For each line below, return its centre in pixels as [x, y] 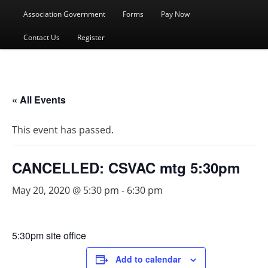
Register [91, 37]
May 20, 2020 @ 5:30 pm [66, 190]
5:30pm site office [49, 235]
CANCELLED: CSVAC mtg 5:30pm [126, 167]
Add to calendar [148, 259]
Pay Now [176, 14]
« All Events [39, 99]
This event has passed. [63, 130]
